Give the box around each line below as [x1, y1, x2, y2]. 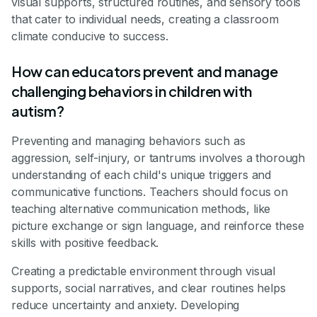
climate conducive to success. [11, 29, 168, 44]
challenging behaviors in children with [11, 82, 252, 100]
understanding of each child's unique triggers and [11, 168, 272, 183]
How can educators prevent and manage [11, 62, 278, 81]
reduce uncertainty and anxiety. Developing [11, 298, 240, 313]
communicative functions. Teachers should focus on [11, 185, 289, 200]
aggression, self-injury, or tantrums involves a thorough [11, 151, 306, 166]
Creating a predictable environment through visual [11, 264, 276, 279]
